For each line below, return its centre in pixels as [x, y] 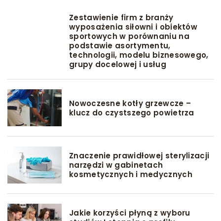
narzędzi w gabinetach [116, 165]
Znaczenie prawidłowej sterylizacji [139, 156]
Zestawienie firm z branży [121, 18]
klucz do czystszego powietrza [132, 112]
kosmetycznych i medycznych [131, 175]
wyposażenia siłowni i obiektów [133, 27]
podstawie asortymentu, [120, 46]
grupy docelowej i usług [118, 65]
